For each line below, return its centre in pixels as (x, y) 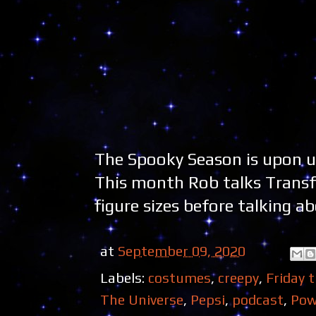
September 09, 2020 (182, 250)
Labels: (124, 278)
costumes (180, 278)
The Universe (142, 300)
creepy (238, 278)
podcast (258, 300)
